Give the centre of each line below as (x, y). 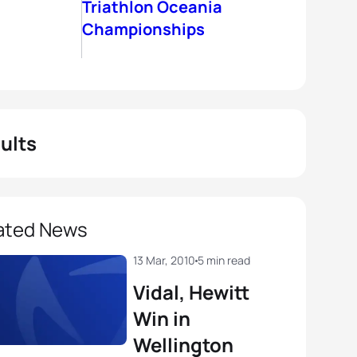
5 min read (224, 260)
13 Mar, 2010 (164, 260)
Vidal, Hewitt (191, 292)
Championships (143, 29)
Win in (162, 318)
